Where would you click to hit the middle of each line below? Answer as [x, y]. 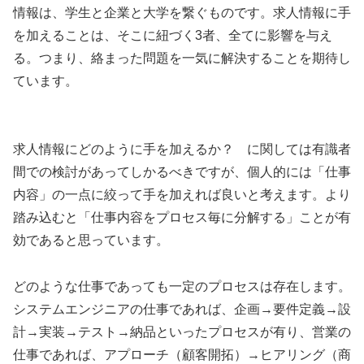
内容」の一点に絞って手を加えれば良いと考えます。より [182, 195]
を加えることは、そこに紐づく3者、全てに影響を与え [173, 35]
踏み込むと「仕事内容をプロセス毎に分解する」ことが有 [182, 218]
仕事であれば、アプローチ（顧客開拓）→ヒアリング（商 [182, 355]
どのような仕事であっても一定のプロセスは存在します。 [182, 287]
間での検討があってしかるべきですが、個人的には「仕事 [182, 172]
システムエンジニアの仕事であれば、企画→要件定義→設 [182, 310]
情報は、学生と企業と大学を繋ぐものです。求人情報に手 [182, 12]
